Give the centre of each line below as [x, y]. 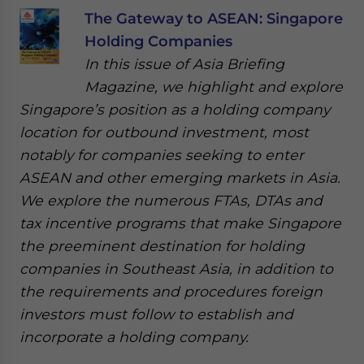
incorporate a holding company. [134, 337]
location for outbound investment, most [164, 132]
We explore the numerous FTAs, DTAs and [171, 200]
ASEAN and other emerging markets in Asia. [180, 178]
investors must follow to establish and [156, 314]
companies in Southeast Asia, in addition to [176, 269]
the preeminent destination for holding [162, 246]
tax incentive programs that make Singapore [180, 223]
